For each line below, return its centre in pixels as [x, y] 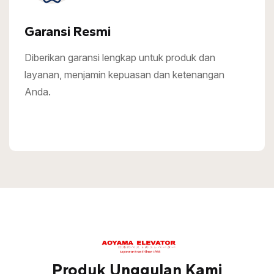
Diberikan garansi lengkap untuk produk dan [120, 57]
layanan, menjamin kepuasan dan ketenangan [124, 75]
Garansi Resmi [68, 31]
